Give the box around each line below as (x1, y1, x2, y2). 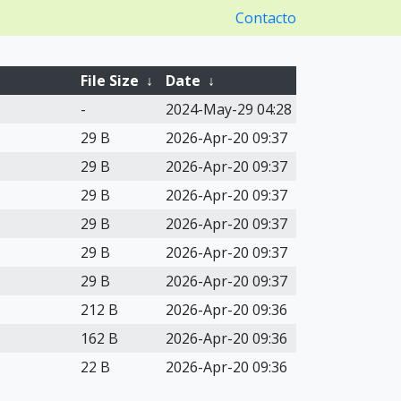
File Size (80, 71, 139, 90)
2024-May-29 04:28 (165, 99, 292, 119)
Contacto (235, 8, 296, 28)
